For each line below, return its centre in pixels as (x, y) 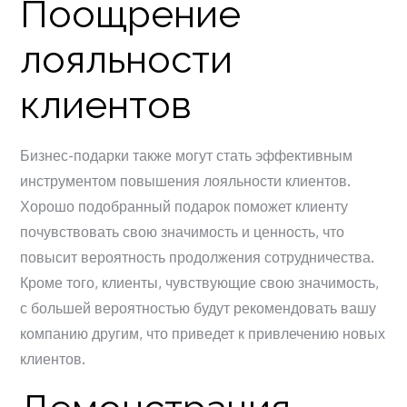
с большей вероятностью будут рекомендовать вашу (199, 308)
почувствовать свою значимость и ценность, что (183, 231)
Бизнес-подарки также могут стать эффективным (187, 155)
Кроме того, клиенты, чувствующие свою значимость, (200, 282)
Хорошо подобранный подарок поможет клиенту (184, 206)
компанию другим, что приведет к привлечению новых (203, 333)
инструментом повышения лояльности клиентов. (186, 180)
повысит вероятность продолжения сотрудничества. (198, 257)
